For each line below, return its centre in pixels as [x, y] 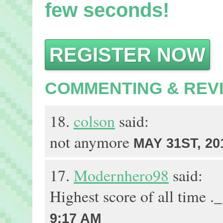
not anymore [92, 142]
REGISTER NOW [127, 55]
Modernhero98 [121, 175]
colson [94, 121]
